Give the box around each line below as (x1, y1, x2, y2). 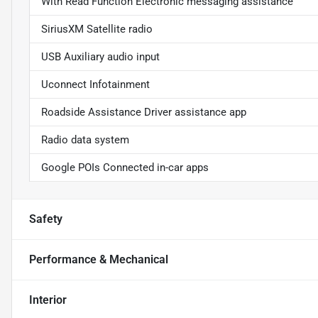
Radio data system (41, 133, 129, 146)
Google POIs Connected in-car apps (41, 160, 209, 174)
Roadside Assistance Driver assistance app (41, 105, 246, 119)
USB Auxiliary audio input (41, 50, 160, 63)
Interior (29, 292, 67, 307)
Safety (29, 212, 62, 226)
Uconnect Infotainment (41, 77, 150, 91)
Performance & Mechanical (29, 252, 168, 266)
